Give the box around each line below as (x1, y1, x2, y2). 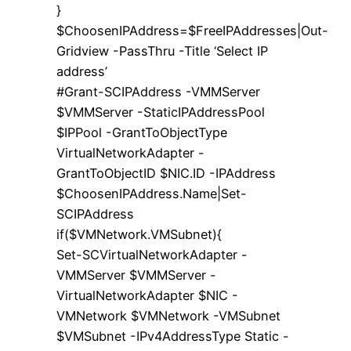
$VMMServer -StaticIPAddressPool (56, 103, 265, 120)
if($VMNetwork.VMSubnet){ (56, 226, 222, 242)
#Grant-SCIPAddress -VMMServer (56, 83, 260, 100)
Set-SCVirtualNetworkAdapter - (56, 246, 248, 262)
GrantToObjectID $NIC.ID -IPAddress (56, 165, 276, 181)
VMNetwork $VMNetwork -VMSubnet (56, 307, 280, 324)
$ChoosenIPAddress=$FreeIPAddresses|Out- (56, 22, 328, 38)
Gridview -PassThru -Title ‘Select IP (56, 42, 268, 59)
